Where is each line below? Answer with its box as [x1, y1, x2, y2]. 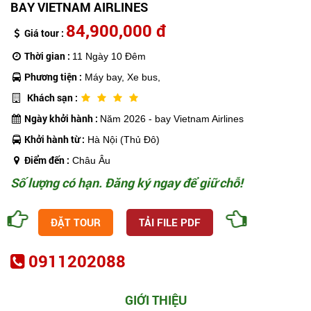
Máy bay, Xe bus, [82, 71, 160, 83]
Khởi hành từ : [24, 132, 85, 146]
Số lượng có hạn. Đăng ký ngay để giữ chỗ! [10, 174, 243, 191]
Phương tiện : [24, 69, 82, 83]
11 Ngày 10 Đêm [72, 50, 146, 62]
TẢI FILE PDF [139, 215, 201, 229]
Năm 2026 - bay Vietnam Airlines [100, 112, 244, 124]
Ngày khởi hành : [24, 111, 100, 125]
